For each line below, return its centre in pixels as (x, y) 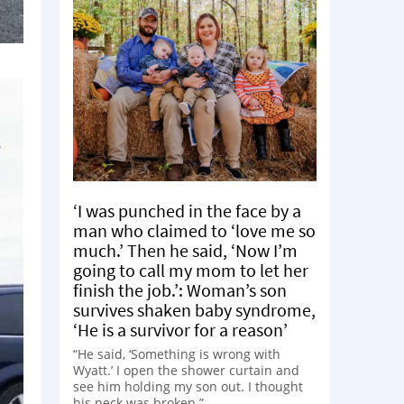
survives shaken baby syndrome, (194, 309)
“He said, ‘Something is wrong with (177, 353)
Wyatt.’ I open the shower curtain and (186, 370)
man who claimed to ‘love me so (194, 230)
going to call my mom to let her (191, 270)
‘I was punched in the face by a (187, 210)
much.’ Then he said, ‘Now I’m (185, 250)
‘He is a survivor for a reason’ (180, 329)
